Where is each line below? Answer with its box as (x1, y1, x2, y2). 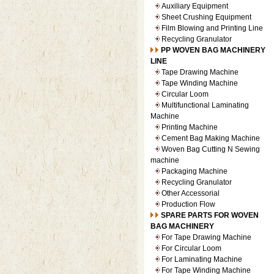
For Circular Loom (161, 244, 221, 253)
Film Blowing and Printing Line (161, 24, 263, 32)
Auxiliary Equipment (161, 2, 228, 10)
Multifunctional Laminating (161, 101, 249, 109)
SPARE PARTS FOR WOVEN (160, 211, 259, 220)
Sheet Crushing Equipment (161, 13, 251, 21)
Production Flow (161, 200, 215, 209)
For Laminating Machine (161, 255, 242, 264)
